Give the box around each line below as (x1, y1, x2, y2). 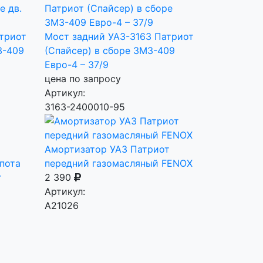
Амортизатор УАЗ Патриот (45, 143, 170, 155)
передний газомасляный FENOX (45, 157, 193, 169)
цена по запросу (45, 73, 121, 85)
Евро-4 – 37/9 (45, 59, 109, 70)
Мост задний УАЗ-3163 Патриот (45, 31, 194, 42)
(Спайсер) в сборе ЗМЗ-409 (45, 45, 175, 56)
